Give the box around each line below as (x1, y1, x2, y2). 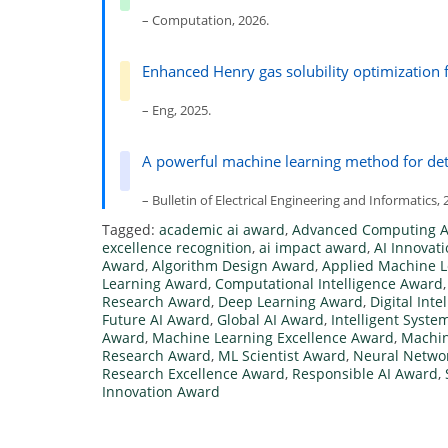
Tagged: (102, 220, 159, 240)
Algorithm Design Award (152, 256, 315, 276)
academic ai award (159, 220, 285, 240)
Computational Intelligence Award (215, 274, 443, 294)
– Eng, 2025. (142, 101, 211, 120)
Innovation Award (102, 382, 220, 402)
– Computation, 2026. (142, 11, 269, 30)
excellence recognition (102, 238, 252, 258)
